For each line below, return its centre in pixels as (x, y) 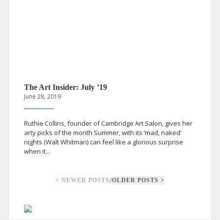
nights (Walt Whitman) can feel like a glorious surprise (103, 142)
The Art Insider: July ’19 (65, 87)
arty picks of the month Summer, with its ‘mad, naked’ (102, 132)
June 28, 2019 (42, 96)
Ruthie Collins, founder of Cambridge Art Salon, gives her (108, 123)
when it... (37, 151)
